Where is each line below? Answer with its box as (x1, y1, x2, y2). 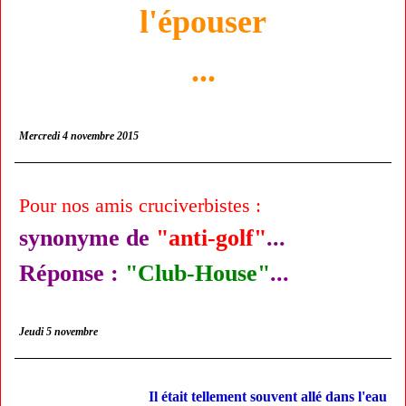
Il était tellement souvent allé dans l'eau (149, 389, 387, 404)
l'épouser (140, 4, 266, 40)
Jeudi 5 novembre (19, 325, 98, 338)
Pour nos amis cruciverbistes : (19, 194, 261, 217)
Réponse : (19, 260, 119, 286)
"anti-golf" (156, 225, 266, 251)
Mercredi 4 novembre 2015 (19, 130, 139, 142)
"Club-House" (125, 260, 270, 286)
